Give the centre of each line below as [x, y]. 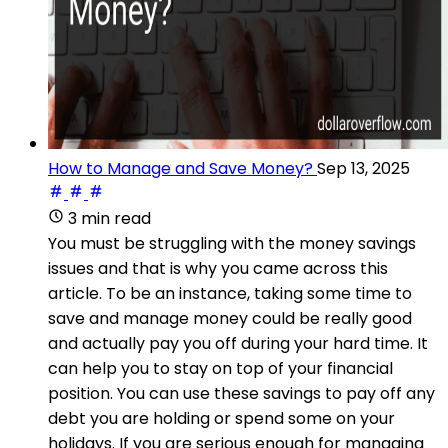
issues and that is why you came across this [218, 268]
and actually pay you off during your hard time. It [238, 343]
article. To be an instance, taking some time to [230, 293]
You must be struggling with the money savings [232, 243]
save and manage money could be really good [230, 318]
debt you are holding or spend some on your [221, 418]
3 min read [109, 218]
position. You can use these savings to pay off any [241, 393]
